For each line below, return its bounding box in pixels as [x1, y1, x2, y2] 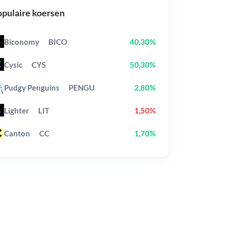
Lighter [4, 105, 29, 115]
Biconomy [4, 37, 39, 46]
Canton [4, 128, 30, 138]
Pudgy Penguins [4, 82, 60, 92]
